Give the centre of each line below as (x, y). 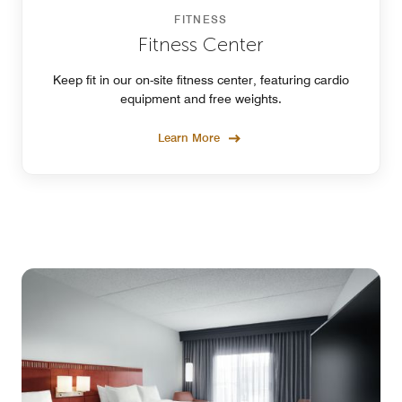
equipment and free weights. (201, 98)
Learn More (189, 137)
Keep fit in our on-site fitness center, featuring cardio (201, 79)
